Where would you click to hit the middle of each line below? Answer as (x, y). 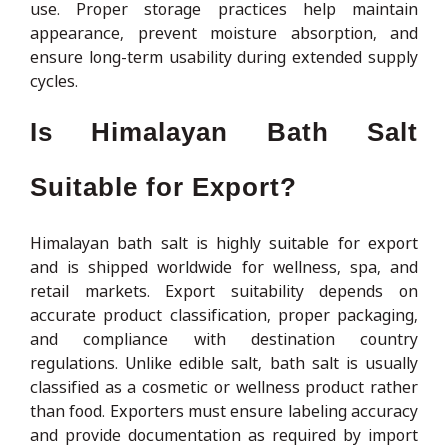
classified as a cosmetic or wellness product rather (224, 386)
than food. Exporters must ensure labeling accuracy (224, 410)
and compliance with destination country (224, 338)
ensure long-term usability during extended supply (224, 56)
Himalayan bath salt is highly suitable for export (224, 242)
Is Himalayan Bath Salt (224, 131)
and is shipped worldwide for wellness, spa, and (224, 266)
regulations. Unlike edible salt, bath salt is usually (224, 362)
